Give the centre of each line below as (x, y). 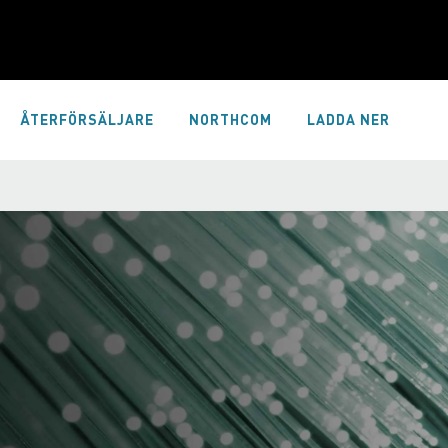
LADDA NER (348, 119)
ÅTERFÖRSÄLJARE (87, 119)
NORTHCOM (230, 119)
